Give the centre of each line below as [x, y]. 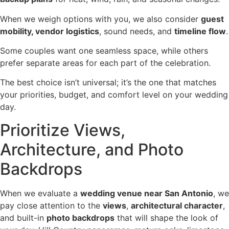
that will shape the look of [166, 217]
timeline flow [200, 31]
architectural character [177, 205]
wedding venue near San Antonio [147, 193]
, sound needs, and [137, 31]
